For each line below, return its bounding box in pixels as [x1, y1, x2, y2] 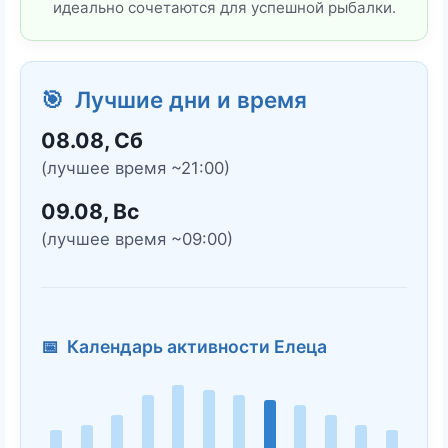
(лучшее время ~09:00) [41, 229, 233, 250]
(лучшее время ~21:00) [41, 158, 230, 179]
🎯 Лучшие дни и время [41, 86, 307, 114]
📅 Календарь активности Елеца [41, 336, 327, 358]
